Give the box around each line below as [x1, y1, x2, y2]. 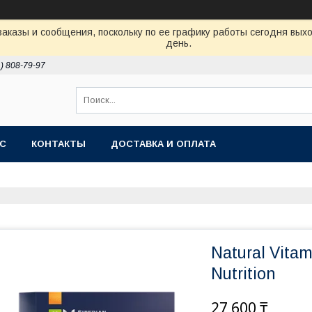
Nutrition [211, 265, 276, 283]
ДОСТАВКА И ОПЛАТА [111, 139, 216, 149]
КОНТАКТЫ [31, 139, 86, 149]
